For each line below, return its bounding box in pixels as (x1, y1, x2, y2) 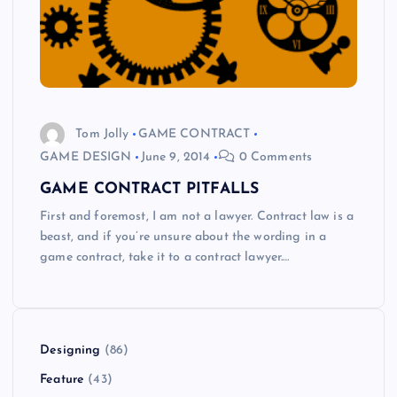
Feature (40, 373, 85, 387)
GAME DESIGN (40, 151, 132, 165)
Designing (40, 343, 101, 357)
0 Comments (235, 151, 313, 165)
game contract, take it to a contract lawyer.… (40, 251, 290, 265)
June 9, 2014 (140, 151, 211, 165)
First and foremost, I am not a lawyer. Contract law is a (40, 210, 354, 224)
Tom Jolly (75, 127, 129, 141)
